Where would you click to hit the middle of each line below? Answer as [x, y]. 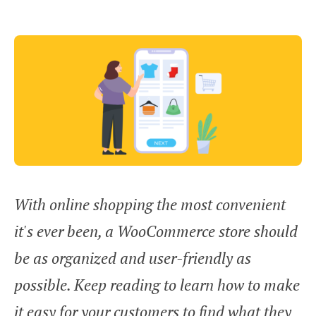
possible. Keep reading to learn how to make [157, 284]
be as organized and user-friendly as [133, 257]
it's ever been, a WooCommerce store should [156, 231]
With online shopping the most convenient [150, 204]
